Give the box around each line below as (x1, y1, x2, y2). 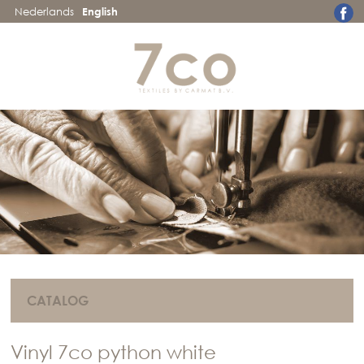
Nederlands (15, 5, 75, 18)
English (82, 5, 119, 18)
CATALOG (27, 292, 89, 310)
